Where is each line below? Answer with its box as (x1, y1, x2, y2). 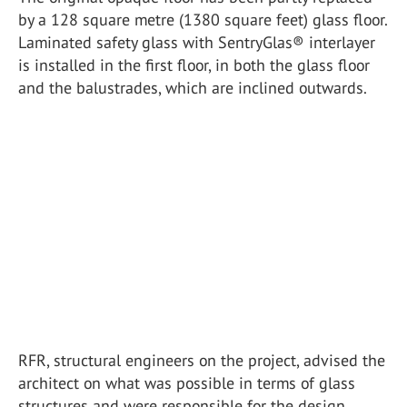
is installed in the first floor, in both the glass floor (18, 55, 370, 75)
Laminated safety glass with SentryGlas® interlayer (18, 32, 375, 53)
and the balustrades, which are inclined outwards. (18, 77, 367, 98)
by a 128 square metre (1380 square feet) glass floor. (18, 9, 387, 30)
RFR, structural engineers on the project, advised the (18, 350, 385, 371)
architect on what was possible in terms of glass (18, 372, 355, 393)
